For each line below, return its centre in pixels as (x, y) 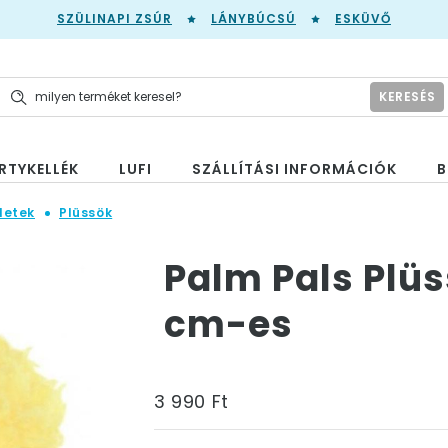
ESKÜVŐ (363, 18)
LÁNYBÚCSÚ (253, 18)
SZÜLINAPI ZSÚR (114, 18)
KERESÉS (407, 96)
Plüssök (86, 212)
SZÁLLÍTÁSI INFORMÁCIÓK (294, 169)
